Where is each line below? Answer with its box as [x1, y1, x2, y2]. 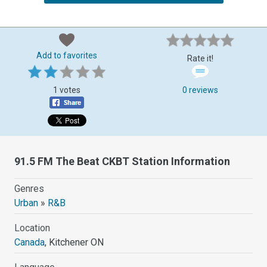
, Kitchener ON [45, 236, 104, 248]
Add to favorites [36, 50, 97, 60]
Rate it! [187, 53, 213, 63]
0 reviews [182, 85, 218, 95]
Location [14, 222, 51, 234]
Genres [14, 182, 45, 194]
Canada [14, 236, 45, 248]
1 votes [53, 85, 80, 95]
